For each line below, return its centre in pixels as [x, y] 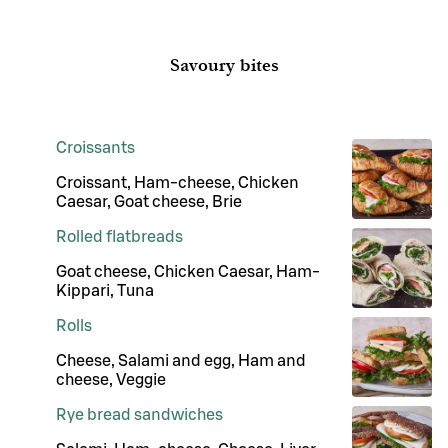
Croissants [95, 148]
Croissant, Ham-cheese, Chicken [177, 183]
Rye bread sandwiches [139, 415]
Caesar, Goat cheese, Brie [149, 202]
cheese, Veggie [111, 380]
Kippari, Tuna [105, 291]
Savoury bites [224, 66]
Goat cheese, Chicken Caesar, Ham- [188, 272]
